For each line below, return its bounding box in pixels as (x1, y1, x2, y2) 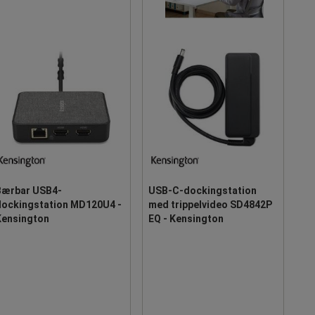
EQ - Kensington (148, 212, 224, 224)
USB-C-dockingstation (148, 184, 257, 196)
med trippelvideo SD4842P (148, 198, 272, 210)
